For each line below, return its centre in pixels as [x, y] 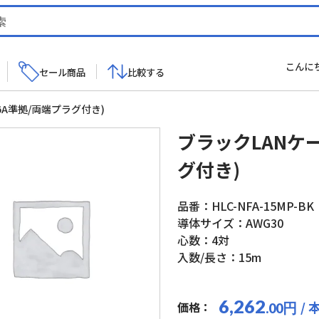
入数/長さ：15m [219, 257]
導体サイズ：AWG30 [230, 223]
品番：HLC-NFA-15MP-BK [245, 206]
